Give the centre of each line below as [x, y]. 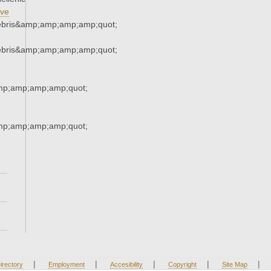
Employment [66, 265]
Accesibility [126, 265]
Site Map [234, 265]
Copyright [182, 265]
